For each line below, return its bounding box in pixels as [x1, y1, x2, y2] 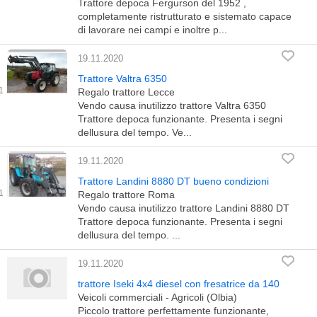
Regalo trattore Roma [78, 189, 175, 200]
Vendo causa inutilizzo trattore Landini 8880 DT [78, 202, 289, 214]
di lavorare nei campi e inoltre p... [78, 24, 227, 35]
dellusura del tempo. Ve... [78, 127, 192, 138]
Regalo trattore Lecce [78, 86, 175, 98]
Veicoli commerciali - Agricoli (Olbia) [78, 292, 237, 303]
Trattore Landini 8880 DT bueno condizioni [78, 175, 269, 187]
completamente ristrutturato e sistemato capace [78, 11, 292, 22]
